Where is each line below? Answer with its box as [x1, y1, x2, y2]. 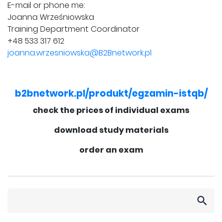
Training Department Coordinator [7, 23, 140, 35]
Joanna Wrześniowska [7, 11, 94, 23]
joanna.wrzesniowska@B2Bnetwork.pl [7, 47, 152, 59]
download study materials [54, 124, 168, 136]
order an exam [79, 144, 143, 156]
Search [7, 188, 34, 200]
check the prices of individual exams [33, 105, 189, 116]
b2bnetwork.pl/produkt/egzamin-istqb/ [14, 87, 208, 101]
